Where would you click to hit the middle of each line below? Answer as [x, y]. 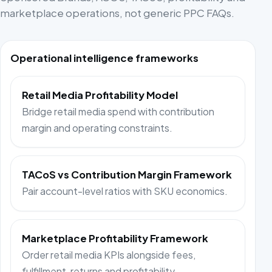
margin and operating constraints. [97, 127]
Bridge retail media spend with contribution [118, 111]
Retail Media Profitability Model [100, 95]
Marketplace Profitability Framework [115, 239]
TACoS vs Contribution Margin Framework [127, 175]
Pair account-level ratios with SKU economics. [125, 191]
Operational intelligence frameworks [104, 58]
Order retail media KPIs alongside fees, [109, 255]
